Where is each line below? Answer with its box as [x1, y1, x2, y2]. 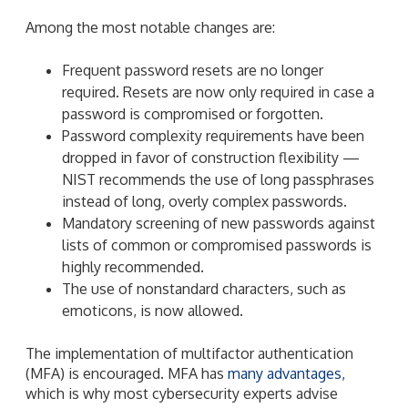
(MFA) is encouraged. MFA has [25, 363, 228, 382]
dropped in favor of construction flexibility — [62, 148, 360, 167]
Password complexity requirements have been [62, 126, 364, 145]
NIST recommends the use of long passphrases [62, 169, 374, 189]
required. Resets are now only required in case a [62, 82, 374, 101]
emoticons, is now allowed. [62, 301, 243, 320]
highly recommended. [62, 257, 204, 276]
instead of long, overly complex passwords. [62, 191, 347, 210]
